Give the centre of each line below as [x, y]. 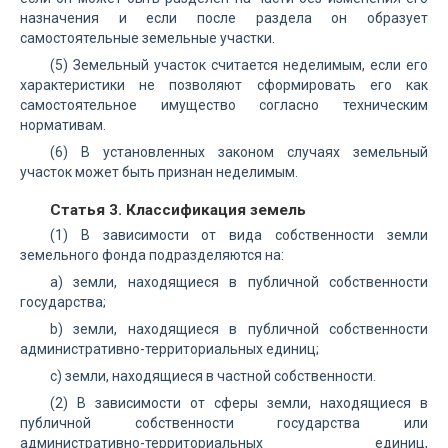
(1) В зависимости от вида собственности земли [239, 235]
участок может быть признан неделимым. [159, 172]
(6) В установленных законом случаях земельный [239, 152]
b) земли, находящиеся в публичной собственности [239, 329]
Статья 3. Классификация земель [178, 210]
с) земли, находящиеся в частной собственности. [213, 376]
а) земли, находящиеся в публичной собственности [239, 282]
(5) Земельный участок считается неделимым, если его [239, 65]
